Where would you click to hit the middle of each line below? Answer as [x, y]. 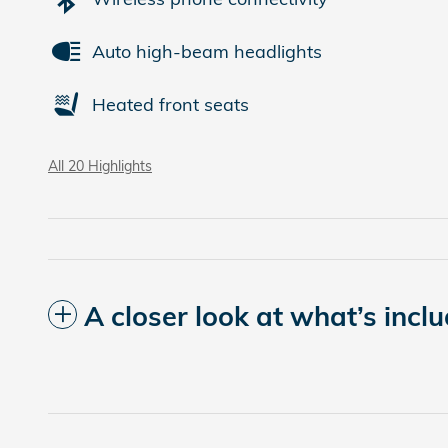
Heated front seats [170, 104]
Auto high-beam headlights [207, 51]
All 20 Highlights [100, 166]
